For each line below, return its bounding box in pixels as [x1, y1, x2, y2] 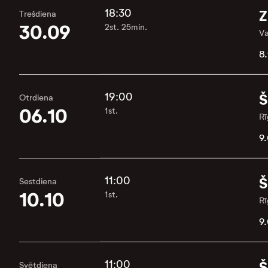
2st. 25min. [105, 22, 147, 32]
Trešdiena [19, 9, 56, 19]
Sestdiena [19, 176, 57, 187]
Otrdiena [19, 93, 53, 103]
